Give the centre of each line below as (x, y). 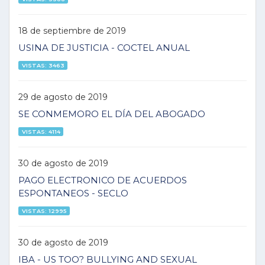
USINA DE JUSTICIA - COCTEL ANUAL (104, 48)
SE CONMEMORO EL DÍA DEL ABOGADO (112, 114)
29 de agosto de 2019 (63, 97)
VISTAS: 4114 (41, 131)
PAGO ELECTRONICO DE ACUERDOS (103, 180)
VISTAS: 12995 (44, 211)
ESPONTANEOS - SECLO (73, 193)
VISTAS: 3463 (43, 65)
